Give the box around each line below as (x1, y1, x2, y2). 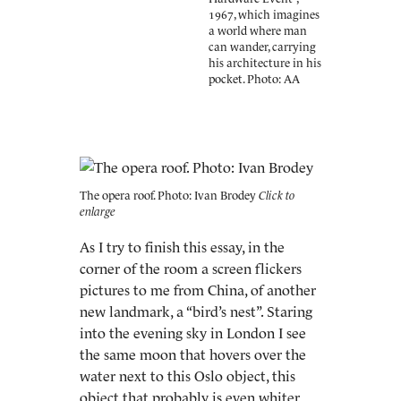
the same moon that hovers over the (80, 346, 306, 363)
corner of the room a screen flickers (80, 260, 302, 277)
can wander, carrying (209, 40, 316, 54)
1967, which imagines (209, 8, 320, 21)
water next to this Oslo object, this (80, 368, 295, 384)
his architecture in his (209, 56, 321, 70)
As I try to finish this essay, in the (80, 239, 285, 255)
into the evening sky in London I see (80, 325, 306, 341)
